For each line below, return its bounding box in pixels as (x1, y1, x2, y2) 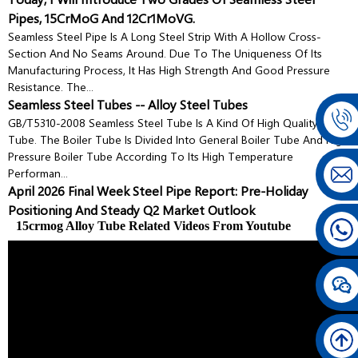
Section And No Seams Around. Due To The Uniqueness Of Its (8, 45, 322, 61)
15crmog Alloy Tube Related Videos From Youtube (16, 218, 291, 233)
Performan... (8, 165, 68, 181)
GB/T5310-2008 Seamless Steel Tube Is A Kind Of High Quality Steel (8, 114, 347, 130)
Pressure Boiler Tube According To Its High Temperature (8, 148, 293, 164)
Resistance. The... (8, 78, 93, 94)
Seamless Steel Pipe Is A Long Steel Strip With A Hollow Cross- (8, 28, 321, 44)
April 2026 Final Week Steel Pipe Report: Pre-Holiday (8, 181, 308, 199)
